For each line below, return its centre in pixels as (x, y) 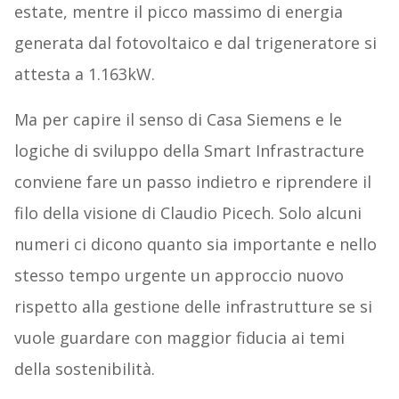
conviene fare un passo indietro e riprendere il (192, 182)
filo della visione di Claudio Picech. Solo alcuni (187, 213)
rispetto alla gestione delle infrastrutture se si (193, 307)
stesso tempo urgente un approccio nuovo (179, 276)
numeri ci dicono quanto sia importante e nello (195, 244)
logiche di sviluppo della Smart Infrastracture (189, 151)
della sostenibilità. (84, 369)
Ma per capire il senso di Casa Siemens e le (178, 120)
